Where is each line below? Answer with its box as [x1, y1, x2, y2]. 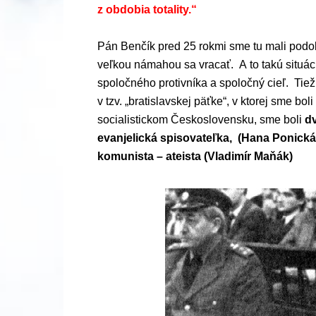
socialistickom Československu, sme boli [97, 114, 302, 126]
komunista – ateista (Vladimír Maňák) [97, 150, 293, 162]
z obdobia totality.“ [97, 4, 197, 16]
